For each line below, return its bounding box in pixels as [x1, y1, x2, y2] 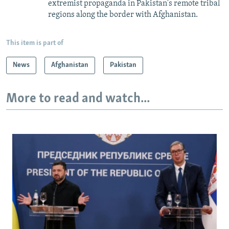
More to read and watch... [6, 91, 150, 106]
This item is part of [6, 39, 63, 47]
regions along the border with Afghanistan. [48, 10, 198, 19]
